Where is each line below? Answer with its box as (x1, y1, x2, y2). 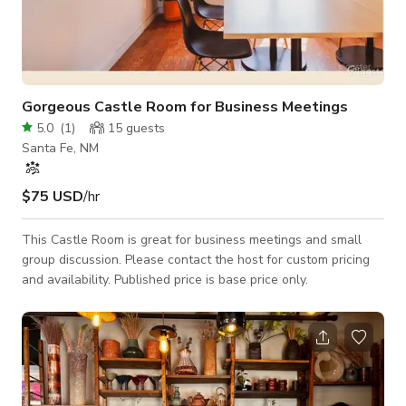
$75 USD (22, 186, 83, 207)
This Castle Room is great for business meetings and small (22, 230, 362, 248)
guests (122, 119, 165, 137)
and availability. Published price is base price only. (22, 270, 308, 288)
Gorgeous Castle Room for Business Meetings (22, 96, 348, 117)
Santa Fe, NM (22, 139, 99, 157)
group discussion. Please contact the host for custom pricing (22, 250, 125, 268)
